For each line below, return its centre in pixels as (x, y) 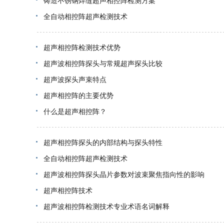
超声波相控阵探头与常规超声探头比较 (103, 64)
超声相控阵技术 (68, 191)
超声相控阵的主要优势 (78, 96)
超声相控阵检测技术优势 (82, 48)
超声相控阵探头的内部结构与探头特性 (103, 143)
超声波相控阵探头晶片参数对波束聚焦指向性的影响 (124, 175)
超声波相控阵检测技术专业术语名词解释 (106, 207)
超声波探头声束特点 (75, 80)
